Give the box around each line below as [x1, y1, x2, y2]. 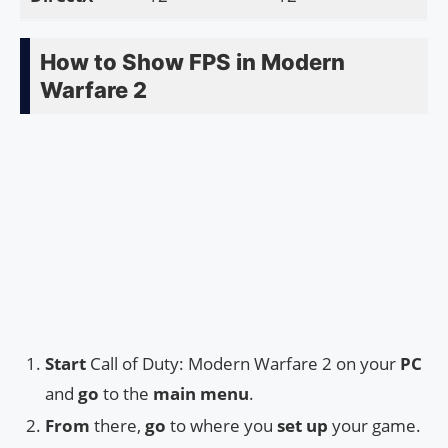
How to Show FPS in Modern [40, 49, 345, 76]
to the [99, 382, 153, 406]
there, [90, 414, 145, 438]
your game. [328, 414, 421, 438]
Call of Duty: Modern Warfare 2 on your [86, 352, 400, 376]
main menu [153, 382, 249, 406]
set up [277, 414, 328, 438]
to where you [166, 414, 277, 438]
